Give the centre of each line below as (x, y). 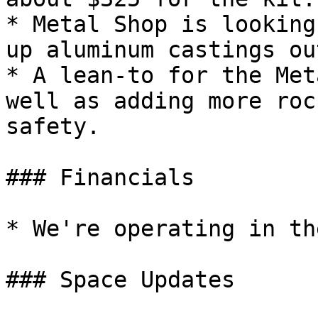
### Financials (100, 177)
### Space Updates (120, 280)
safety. (53, 126)
